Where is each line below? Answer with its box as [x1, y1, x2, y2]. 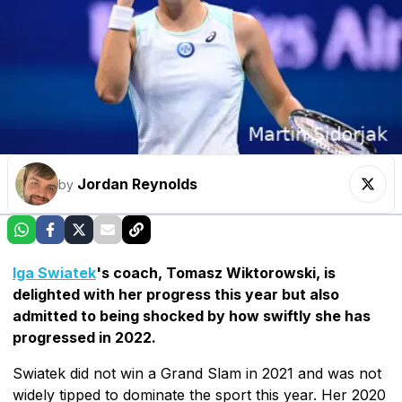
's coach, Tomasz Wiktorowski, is [96, 263, 336, 282]
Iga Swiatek [13, 263, 96, 282]
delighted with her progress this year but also [13, 284, 339, 303]
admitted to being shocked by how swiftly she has [13, 306, 371, 325]
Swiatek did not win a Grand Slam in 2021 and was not [13, 363, 381, 382]
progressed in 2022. [13, 328, 156, 346]
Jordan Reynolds [77, 174, 197, 193]
